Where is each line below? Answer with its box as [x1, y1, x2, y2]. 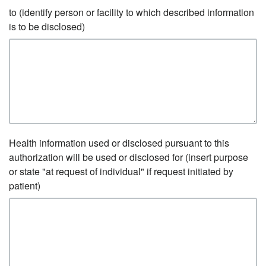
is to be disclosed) [9, 20, 85, 33]
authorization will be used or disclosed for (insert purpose [9, 150, 248, 164]
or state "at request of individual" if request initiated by [9, 164, 233, 178]
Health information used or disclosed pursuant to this [9, 136, 229, 150]
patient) [9, 179, 40, 192]
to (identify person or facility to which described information [9, 5, 254, 19]
